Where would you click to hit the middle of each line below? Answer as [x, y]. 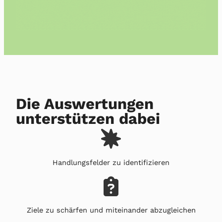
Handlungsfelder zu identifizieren [111, 162]
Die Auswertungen [85, 104]
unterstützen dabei [88, 119]
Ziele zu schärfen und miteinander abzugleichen [111, 210]
